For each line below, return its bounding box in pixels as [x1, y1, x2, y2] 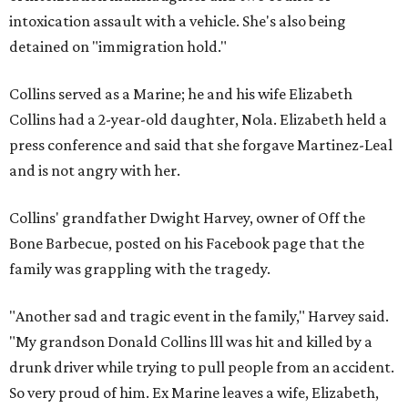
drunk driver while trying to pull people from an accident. [9, 358, 394, 376]
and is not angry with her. [9, 161, 180, 179]
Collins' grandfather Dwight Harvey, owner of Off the [9, 209, 365, 227]
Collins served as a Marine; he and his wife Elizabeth [9, 85, 352, 103]
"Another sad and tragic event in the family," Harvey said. [9, 307, 389, 325]
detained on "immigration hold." [9, 37, 227, 56]
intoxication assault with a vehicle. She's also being [9, 12, 346, 30]
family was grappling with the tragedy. [9, 260, 270, 278]
